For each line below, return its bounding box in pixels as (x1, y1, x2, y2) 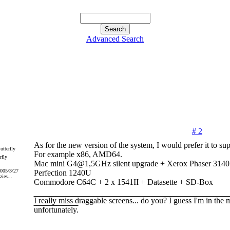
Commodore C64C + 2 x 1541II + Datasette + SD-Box (33, 178, 213, 186)
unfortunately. (33, 205, 79, 214)
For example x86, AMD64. (33, 150, 122, 159)
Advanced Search (86, 34, 144, 43)
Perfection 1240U (33, 168, 91, 177)
